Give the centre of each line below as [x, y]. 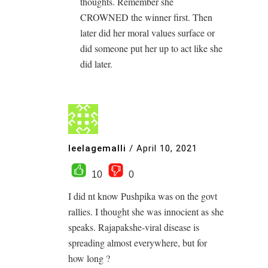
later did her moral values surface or [147, 32]
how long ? [89, 258]
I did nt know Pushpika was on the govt [143, 196]
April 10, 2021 [167, 149]
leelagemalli [97, 149]
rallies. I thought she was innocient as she [146, 211]
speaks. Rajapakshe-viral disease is [134, 227]
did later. [96, 63]
